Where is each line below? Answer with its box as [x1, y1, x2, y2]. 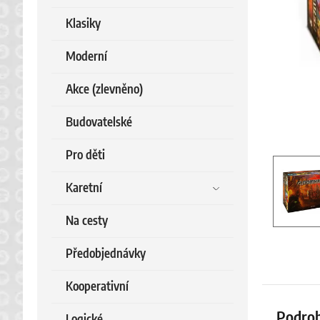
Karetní [66, 182, 102, 194]
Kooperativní [66, 281, 129, 293]
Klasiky [66, 18, 101, 30]
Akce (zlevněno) [66, 84, 143, 96]
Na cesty [66, 215, 108, 227]
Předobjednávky [66, 248, 146, 260]
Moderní [66, 51, 107, 63]
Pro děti [66, 149, 105, 161]
